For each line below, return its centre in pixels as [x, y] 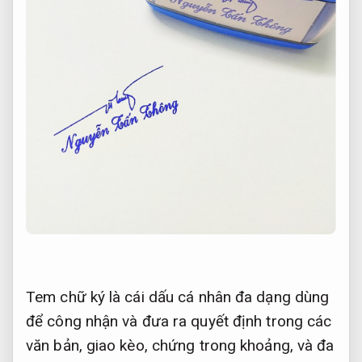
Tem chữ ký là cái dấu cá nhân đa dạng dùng [178, 297]
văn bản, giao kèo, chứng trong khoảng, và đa [180, 345]
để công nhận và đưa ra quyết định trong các [179, 321]
